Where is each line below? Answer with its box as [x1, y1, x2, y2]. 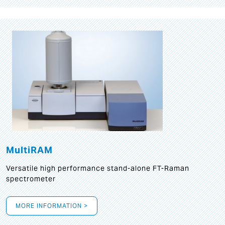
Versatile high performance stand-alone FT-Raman [6, 164, 189, 173]
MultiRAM [6, 144, 53, 156]
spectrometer [6, 174, 56, 183]
